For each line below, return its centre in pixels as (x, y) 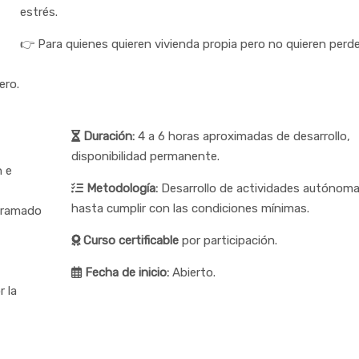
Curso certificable (129, 240)
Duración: (107, 136)
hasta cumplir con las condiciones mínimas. (190, 208)
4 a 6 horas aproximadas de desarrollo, (242, 136)
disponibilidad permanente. (145, 156)
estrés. (39, 12)
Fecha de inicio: (125, 272)
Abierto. (192, 272)
